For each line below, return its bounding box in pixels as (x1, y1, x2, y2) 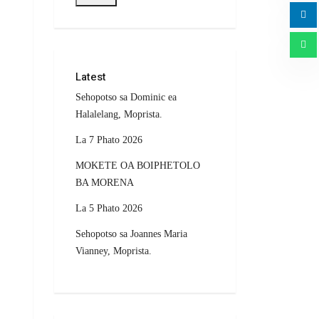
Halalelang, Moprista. (75, 109, 162, 120)
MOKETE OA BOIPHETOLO (75, 160, 200, 172)
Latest (75, 69, 106, 85)
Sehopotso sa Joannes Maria (75, 229, 187, 240)
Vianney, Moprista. (75, 246, 152, 257)
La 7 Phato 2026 (75, 135, 142, 146)
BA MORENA (75, 177, 134, 189)
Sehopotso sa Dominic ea (75, 92, 177, 103)
